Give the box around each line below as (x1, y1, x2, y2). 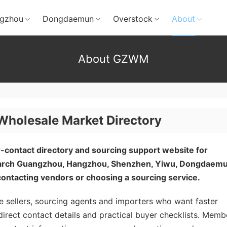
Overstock (113, 14, 153, 24)
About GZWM (78, 52, 149, 65)
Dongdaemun (43, 14, 94, 24)
